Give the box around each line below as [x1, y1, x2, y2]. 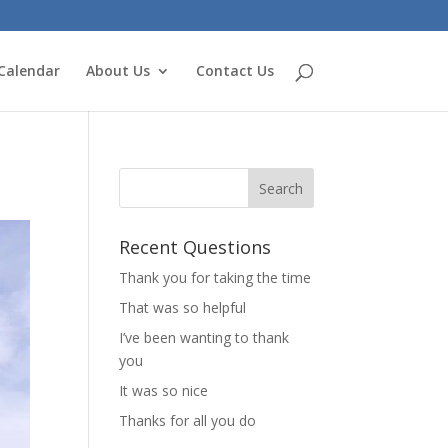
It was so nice [119, 381, 209, 400]
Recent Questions [119, 235, 272, 259]
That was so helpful [119, 298, 247, 317]
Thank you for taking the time [119, 268, 312, 287]
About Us [85, 61, 150, 80]
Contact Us [195, 61, 274, 80]
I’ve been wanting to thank [119, 328, 290, 347]
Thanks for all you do [119, 411, 257, 430]
